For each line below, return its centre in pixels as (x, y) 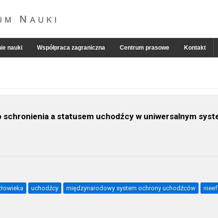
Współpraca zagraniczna (71, 48)
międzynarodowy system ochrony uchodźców (131, 188)
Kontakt (195, 48)
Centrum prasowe (145, 48)
